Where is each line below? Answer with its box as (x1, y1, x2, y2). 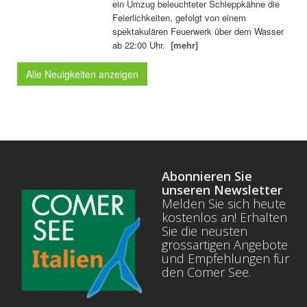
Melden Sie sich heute (162, 195, 286, 212)
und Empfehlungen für (162, 250, 289, 267)
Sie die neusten (162, 223, 247, 240)
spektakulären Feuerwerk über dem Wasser (112, 25, 284, 38)
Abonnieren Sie (162, 168, 252, 185)
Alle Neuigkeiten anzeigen (26, 67, 138, 82)
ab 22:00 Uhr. (112, 38, 171, 52)
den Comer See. (162, 264, 251, 281)
